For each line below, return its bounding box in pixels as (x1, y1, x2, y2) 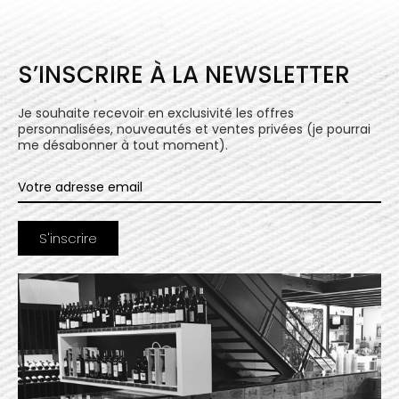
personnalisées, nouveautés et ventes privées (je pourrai (18, 119, 370, 138)
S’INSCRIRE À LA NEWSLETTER (18, 58, 350, 91)
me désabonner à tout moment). (18, 135, 228, 154)
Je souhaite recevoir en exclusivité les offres (18, 103, 294, 122)
